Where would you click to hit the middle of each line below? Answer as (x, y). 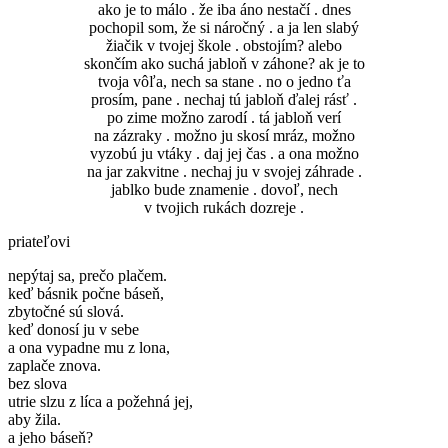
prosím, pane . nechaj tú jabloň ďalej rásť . (224, 100)
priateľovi (39, 242)
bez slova (37, 384)
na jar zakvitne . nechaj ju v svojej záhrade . (224, 172)
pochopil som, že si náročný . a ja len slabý (224, 28)
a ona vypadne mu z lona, (89, 348)
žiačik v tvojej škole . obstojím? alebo (224, 46)
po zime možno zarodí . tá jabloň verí (224, 118)
